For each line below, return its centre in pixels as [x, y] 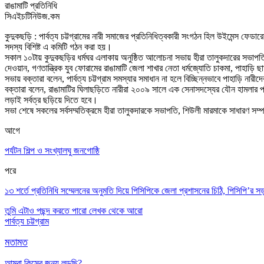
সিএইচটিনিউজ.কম [32, 16]
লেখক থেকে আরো [116, 210]
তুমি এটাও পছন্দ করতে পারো [46, 210]
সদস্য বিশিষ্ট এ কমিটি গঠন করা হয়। [58, 47]
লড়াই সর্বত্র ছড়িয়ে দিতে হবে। [51, 100]
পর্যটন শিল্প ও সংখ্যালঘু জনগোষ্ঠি [52, 150]
